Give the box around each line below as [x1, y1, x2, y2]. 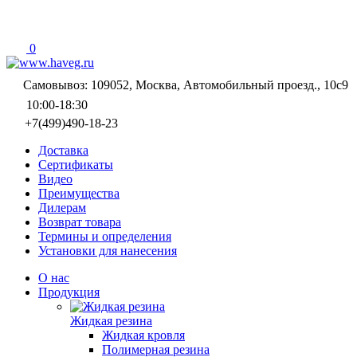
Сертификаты [38, 158, 113, 171]
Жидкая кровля [102, 328, 185, 342]
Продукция [38, 285, 100, 299]
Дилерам [38, 201, 86, 214]
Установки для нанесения [38, 244, 177, 257]
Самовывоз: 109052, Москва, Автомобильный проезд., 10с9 [23, 78, 348, 92]
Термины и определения [38, 229, 171, 243]
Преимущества [38, 186, 120, 200]
